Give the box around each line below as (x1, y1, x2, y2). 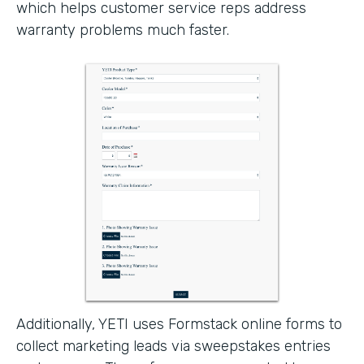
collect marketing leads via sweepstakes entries (16, 336, 331, 355)
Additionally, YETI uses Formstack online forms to (16, 314, 342, 333)
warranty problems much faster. (16, 20, 229, 39)
